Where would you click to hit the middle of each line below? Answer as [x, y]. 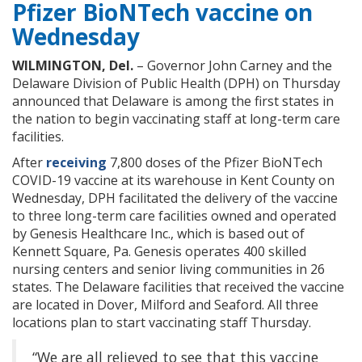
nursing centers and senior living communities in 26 [168, 269]
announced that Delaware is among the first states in [173, 101]
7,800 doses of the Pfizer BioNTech [215, 163]
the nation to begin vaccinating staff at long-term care [176, 119]
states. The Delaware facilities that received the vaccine [178, 287]
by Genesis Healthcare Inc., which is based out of [158, 234]
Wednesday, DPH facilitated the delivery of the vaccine [175, 198]
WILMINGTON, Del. [73, 66]
